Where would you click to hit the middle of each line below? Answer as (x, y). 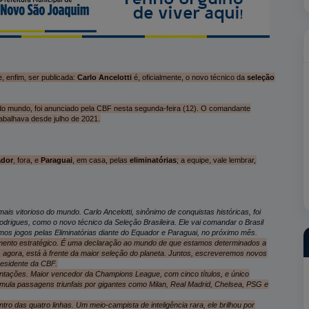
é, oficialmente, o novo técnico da (189, 77)
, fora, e (27, 160)
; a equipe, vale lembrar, (216, 160)
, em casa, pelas (101, 160)
